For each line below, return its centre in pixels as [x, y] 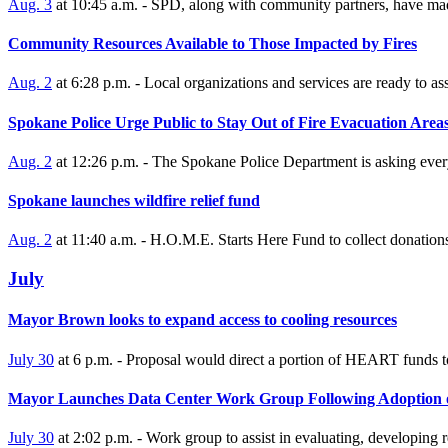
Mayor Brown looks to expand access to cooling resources [202, 320]
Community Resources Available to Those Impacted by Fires [212, 44]
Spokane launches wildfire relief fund [134, 201]
